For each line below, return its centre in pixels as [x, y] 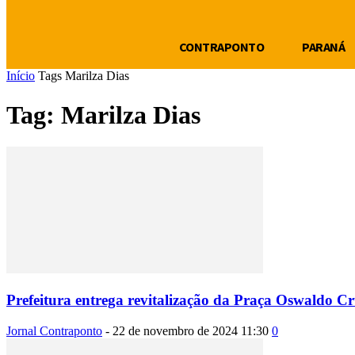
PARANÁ [323, 47]
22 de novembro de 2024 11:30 [191, 330]
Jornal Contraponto [54, 330]
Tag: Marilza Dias [103, 115]
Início [21, 76]
